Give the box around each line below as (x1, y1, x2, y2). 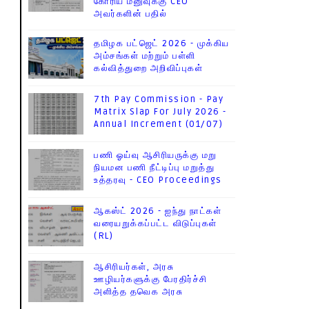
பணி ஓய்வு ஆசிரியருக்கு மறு (94, 150, 217, 161)
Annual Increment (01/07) (94, 119, 223, 130)
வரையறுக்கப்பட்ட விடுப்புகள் (94, 218, 217, 229)
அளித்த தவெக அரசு (94, 286, 183, 297)
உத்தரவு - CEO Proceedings (94, 175, 222, 186)
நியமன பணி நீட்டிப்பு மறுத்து (94, 162, 215, 173)
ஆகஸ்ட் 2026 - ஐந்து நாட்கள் (94, 206, 221, 217)
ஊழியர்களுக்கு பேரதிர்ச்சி (94, 274, 208, 285)
